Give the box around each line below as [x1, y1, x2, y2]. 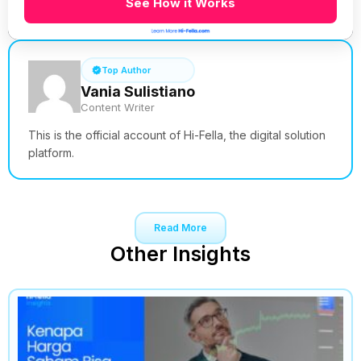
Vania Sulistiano [81, 83, 195, 101]
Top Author [102, 64, 151, 77]
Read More [154, 222, 207, 234]
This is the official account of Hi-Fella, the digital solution [28, 128, 326, 143]
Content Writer [81, 101, 155, 114]
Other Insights [110, 242, 251, 267]
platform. [28, 146, 74, 160]
